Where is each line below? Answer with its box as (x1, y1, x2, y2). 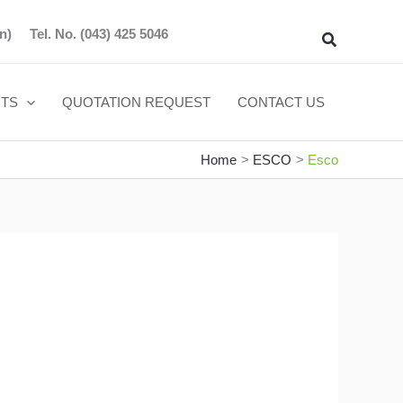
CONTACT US (237, 94, 325, 110)
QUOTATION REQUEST (62, 94, 210, 110)
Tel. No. (30, 26, 76, 41)
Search (320, 28, 372, 46)
